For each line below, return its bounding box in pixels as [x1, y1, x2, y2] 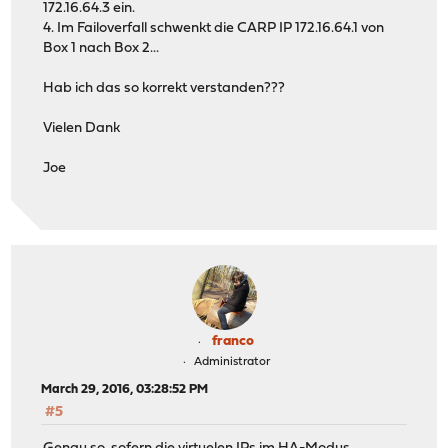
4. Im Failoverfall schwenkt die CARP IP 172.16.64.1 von [43, 21, 385, 37]
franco [212, 333, 254, 349]
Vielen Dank [43, 121, 121, 137]
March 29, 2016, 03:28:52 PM [41, 382, 209, 396]
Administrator [193, 355, 270, 368]
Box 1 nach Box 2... [43, 41, 160, 57]
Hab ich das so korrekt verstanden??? [43, 81, 286, 97]
